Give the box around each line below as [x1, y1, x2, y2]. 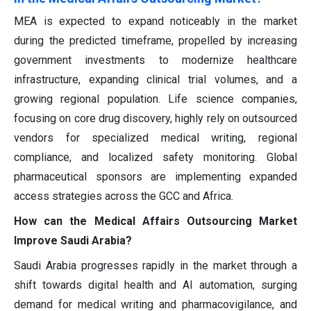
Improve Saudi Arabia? [14, 233, 132, 247]
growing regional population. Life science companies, [14, 92, 297, 106]
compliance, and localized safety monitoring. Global [14, 150, 297, 164]
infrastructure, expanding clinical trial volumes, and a [14, 72, 297, 86]
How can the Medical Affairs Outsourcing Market [14, 214, 297, 228]
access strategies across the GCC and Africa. [14, 189, 233, 203]
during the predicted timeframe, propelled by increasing [14, 33, 297, 47]
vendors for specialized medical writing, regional [14, 131, 297, 144]
